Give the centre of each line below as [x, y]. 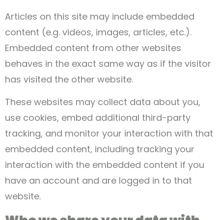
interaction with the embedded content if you [105, 165]
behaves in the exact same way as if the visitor [108, 63]
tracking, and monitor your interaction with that [109, 133]
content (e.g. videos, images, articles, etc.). [98, 32]
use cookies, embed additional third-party [98, 117]
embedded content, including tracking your [100, 149]
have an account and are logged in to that [98, 180]
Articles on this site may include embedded [100, 16]
